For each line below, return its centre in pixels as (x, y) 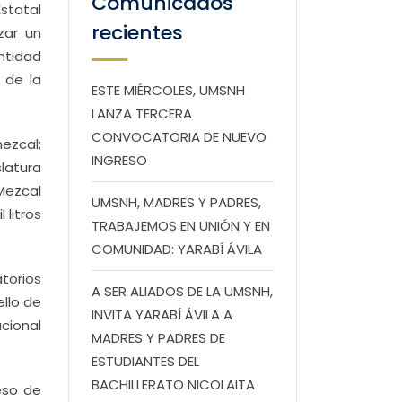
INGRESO (119, 160)
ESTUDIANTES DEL (145, 361)
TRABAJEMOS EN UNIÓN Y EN (181, 226)
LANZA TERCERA (142, 114)
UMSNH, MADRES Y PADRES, (176, 202)
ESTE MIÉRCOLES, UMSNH (168, 90)
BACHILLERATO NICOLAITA (173, 385)
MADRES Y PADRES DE (158, 338)
